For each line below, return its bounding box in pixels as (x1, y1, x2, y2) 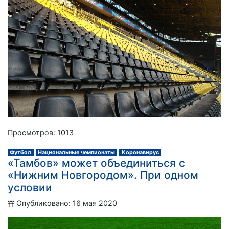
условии (8, 180, 52, 194)
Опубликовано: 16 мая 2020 (16, 198, 117, 208)
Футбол (10, 149, 32, 156)
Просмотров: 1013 (8, 128, 74, 137)
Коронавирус (121, 149, 159, 156)
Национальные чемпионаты (37, 149, 115, 156)
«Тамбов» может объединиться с (8, 156, 185, 169)
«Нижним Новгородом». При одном (8, 168, 198, 181)
